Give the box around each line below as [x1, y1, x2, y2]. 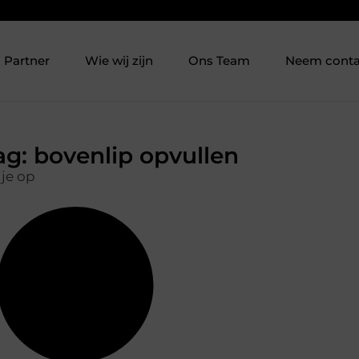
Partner [4, 53, 50, 69]
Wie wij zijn [85, 53, 154, 69]
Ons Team [188, 53, 251, 69]
